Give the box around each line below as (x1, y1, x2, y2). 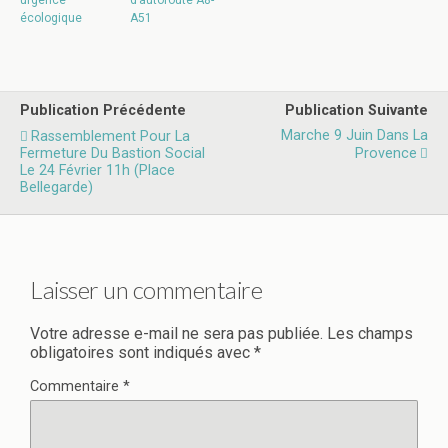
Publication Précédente (20, 102, 186, 119)
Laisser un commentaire (30, 274, 263, 304)
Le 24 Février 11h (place (20, 162, 175, 179)
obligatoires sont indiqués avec (30, 342, 254, 362)
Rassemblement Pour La (31, 128, 190, 145)
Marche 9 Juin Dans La (281, 127, 428, 144)
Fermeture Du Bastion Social (20, 145, 205, 162)
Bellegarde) (20, 179, 93, 196)
